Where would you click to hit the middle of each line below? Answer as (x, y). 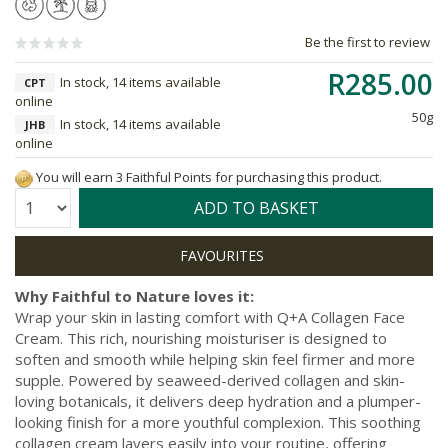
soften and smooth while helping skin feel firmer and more (215, 358)
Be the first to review (367, 42)
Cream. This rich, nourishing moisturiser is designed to (201, 337)
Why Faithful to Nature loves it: (134, 295)
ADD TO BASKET (256, 207)
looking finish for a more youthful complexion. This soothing (218, 421)
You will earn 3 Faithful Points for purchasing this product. (207, 177)
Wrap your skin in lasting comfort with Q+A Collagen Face (210, 316)
